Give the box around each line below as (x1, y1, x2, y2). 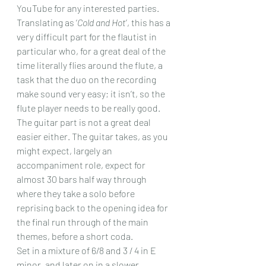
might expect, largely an (17, 145, 114, 156)
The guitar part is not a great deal (17, 116, 153, 128)
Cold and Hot (77, 17, 126, 28)
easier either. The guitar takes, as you (17, 131, 170, 142)
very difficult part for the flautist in (17, 31, 159, 42)
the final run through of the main (17, 216, 150, 227)
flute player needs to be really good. (17, 102, 162, 113)
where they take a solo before (17, 188, 137, 199)
